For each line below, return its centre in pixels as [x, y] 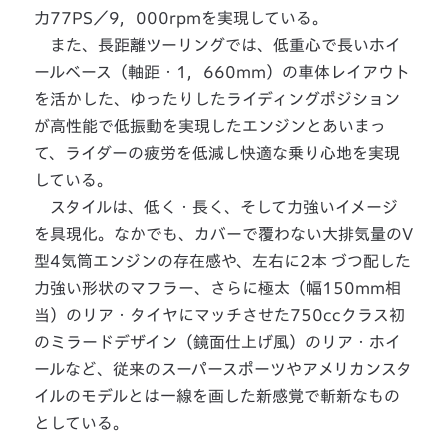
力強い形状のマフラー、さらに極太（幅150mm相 [218, 287]
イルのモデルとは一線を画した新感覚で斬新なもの [217, 395]
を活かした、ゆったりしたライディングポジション [217, 98]
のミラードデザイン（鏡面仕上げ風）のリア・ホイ [218, 341]
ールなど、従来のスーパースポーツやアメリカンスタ [223, 368]
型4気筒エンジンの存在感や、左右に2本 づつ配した [223, 260]
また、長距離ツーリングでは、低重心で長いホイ [218, 44]
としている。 [82, 422]
